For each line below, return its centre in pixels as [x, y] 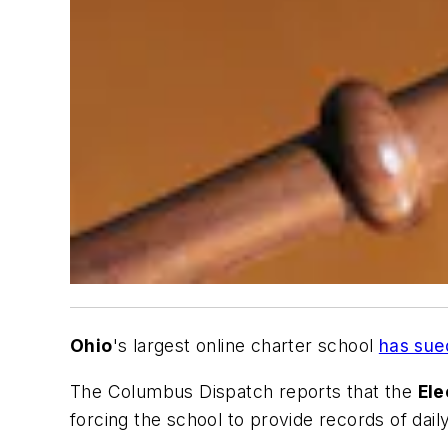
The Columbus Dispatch [174, 391]
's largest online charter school [245, 346]
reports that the [348, 391]
